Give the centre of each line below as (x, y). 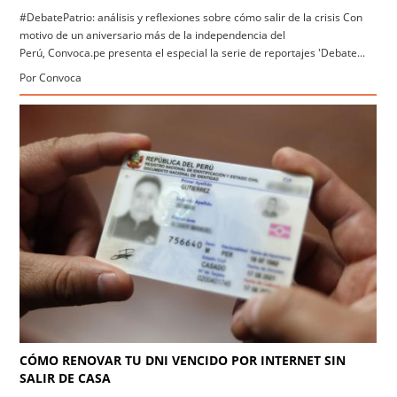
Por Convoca (51, 77)
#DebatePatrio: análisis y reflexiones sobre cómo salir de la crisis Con (191, 17)
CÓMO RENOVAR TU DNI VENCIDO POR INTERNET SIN (183, 360)
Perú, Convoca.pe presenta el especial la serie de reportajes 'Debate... (193, 52)
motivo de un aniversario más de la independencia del (153, 35)
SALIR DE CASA (66, 378)
